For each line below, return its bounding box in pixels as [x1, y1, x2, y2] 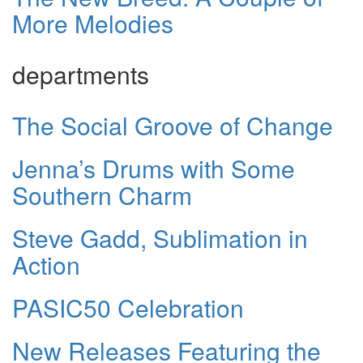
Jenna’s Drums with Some [12, 151, 295, 186]
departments [12, 57, 149, 92]
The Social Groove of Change [12, 108, 333, 143]
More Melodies [12, 6, 173, 41]
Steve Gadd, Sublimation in [12, 220, 308, 256]
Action [12, 247, 80, 283]
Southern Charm [12, 177, 192, 213]
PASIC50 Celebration [12, 290, 244, 326]
